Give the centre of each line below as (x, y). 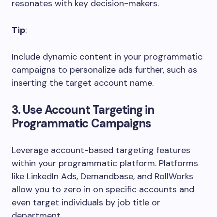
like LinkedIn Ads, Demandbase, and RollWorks (102, 176)
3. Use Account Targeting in (83, 109)
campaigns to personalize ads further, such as (104, 70)
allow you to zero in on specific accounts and (103, 189)
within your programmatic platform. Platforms (105, 163)
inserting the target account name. (83, 83)
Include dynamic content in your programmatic (107, 56)
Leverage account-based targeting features (101, 150)
